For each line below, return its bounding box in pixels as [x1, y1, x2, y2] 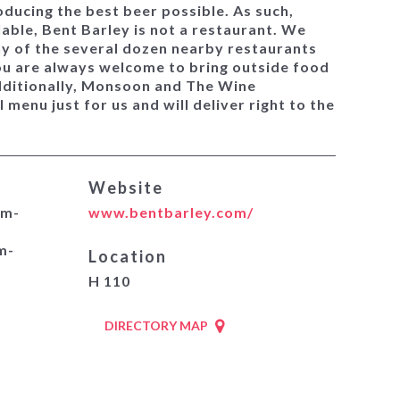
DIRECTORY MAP [104, 318, 208, 333]
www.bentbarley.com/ [87, 204, 254, 221]
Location [87, 246, 167, 266]
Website [87, 178, 163, 197]
